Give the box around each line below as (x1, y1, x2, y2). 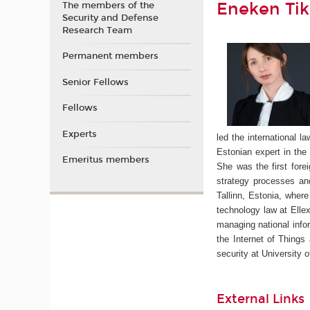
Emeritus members (62, 154, 149, 166)
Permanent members (62, 51, 158, 62)
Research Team (62, 24, 132, 36)
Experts (62, 128, 97, 140)
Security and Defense (62, 12, 158, 24)
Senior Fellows (62, 76, 129, 88)
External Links (217, 291, 305, 307)
